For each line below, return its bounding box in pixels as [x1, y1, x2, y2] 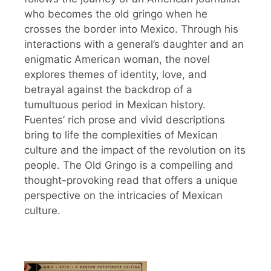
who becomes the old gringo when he [24, 7, 207, 20]
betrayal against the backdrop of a [24, 83, 192, 96]
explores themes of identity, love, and [24, 68, 207, 80]
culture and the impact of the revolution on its [24, 143, 246, 156]
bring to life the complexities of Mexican [24, 128, 218, 141]
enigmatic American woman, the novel [24, 53, 210, 65]
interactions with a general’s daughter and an [24, 38, 244, 50]
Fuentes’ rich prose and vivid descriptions [24, 113, 225, 126]
